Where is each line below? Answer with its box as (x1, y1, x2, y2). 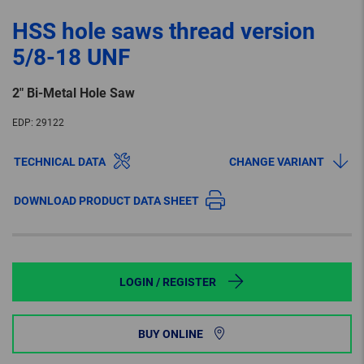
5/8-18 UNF (12, 44, 130, 71)
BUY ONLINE (138, 327, 203, 341)
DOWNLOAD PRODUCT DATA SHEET (14, 194, 199, 208)
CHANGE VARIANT (229, 155, 324, 169)
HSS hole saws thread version (12, 18, 315, 45)
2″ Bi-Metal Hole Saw (12, 85, 135, 102)
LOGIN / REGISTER (119, 275, 216, 289)
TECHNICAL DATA (14, 155, 106, 169)
